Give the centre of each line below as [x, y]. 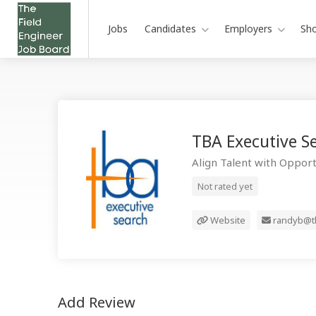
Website [227, 220]
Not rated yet [225, 186]
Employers [248, 29]
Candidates [170, 29]
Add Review [97, 302]
